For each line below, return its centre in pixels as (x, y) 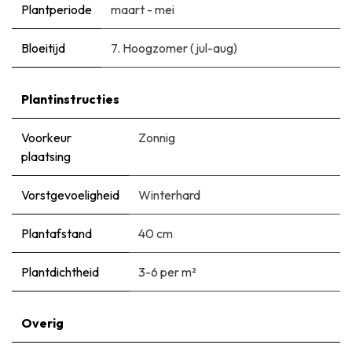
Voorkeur (46, 137)
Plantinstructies (70, 99)
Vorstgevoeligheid (70, 194)
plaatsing (46, 156)
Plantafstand (57, 233)
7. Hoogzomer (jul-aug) (174, 48)
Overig (42, 323)
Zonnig (157, 137)
